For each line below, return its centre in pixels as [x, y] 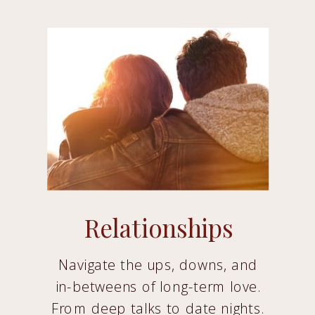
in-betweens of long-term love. [158, 286]
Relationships [159, 227]
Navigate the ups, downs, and [158, 264]
